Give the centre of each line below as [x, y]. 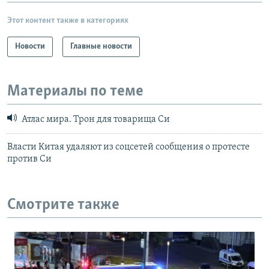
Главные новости [101, 46]
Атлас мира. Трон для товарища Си [95, 120]
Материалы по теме [75, 91]
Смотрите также [63, 205]
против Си [29, 159]
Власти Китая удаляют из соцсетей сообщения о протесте [128, 147]
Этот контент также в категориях [68, 20]
